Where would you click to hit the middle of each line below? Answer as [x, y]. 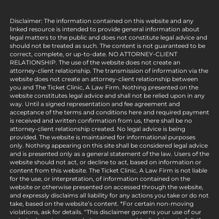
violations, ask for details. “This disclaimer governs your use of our [106, 212]
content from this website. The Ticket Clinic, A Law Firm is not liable [109, 170]
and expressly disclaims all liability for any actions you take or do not [109, 195]
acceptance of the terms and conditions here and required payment [109, 112]
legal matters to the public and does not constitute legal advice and [109, 37]
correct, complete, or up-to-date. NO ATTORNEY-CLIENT [94, 54]
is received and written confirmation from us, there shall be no [101, 120]
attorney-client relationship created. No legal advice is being [98, 129]
